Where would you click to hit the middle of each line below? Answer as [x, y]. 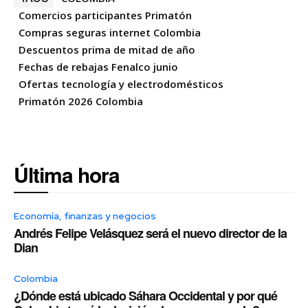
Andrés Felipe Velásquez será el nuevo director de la [150, 233]
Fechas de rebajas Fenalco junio [98, 66]
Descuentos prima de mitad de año [107, 49]
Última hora [67, 174]
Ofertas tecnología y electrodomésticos [121, 84]
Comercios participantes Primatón [105, 15]
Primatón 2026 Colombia [81, 101]
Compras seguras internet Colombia [110, 32]
